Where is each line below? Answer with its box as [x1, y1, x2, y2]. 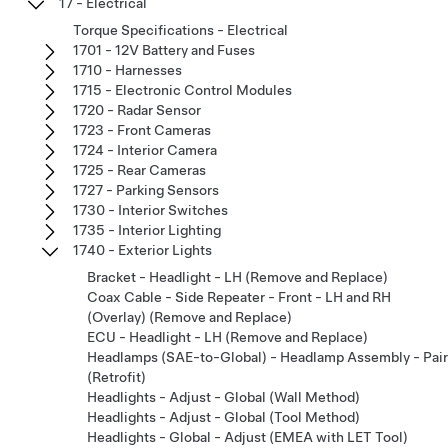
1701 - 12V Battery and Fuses [73, 41, 255, 58]
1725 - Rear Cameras [73, 161, 206, 178]
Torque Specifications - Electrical [73, 21, 288, 38]
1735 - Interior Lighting [73, 221, 221, 238]
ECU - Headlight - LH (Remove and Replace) [87, 328, 368, 345]
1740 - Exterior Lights [73, 241, 212, 258]
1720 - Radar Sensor [73, 101, 201, 118]
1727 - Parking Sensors [73, 181, 219, 198]
